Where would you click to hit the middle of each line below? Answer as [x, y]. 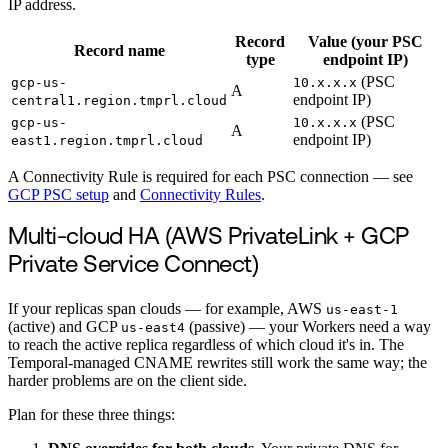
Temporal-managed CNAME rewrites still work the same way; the [217, 362]
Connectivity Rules [200, 195]
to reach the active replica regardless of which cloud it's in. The [206, 344]
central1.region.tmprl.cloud [119, 101]
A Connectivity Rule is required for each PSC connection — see [210, 177]
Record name [119, 51]
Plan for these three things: [91, 414]
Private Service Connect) [133, 265]
